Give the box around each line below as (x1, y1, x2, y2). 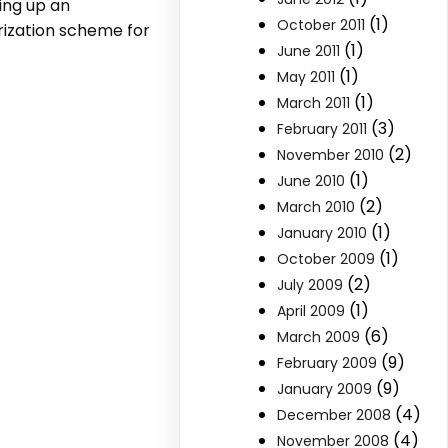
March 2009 (277, 327, 361, 347)
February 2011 (277, 119, 368, 139)
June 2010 (277, 171, 346, 191)
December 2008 (277, 405, 392, 425)
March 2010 (277, 197, 356, 217)
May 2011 (277, 67, 336, 87)
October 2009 (277, 249, 376, 269)
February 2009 (277, 353, 378, 373)
